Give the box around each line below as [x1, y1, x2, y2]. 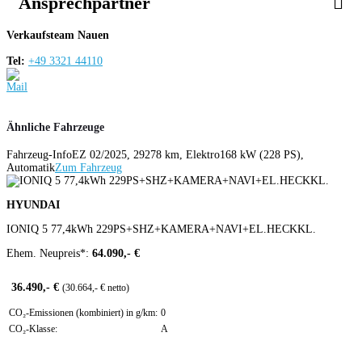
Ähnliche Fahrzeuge [6, 120, 104, 133]
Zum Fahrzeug [55, 162, 122, 175]
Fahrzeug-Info [6, 149, 72, 162]
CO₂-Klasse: [9, 323, 57, 335]
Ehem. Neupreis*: [6, 247, 92, 260]
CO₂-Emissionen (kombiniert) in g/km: [9, 307, 158, 319]
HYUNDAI [6, 199, 60, 212]
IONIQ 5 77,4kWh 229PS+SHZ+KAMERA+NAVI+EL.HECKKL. [6, 223, 316, 236]
